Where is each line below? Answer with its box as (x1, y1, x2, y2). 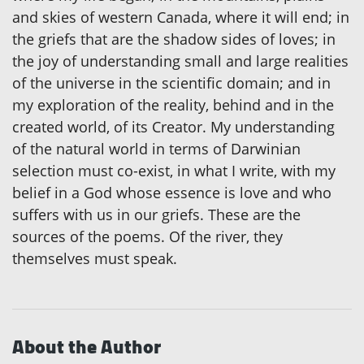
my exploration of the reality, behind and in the (12, 95, 334, 115)
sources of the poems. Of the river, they (12, 227, 283, 247)
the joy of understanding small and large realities (12, 51, 349, 71)
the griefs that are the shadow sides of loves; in (12, 29, 336, 50)
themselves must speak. (12, 249, 177, 269)
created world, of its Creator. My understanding (12, 117, 335, 137)
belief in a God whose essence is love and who (12, 183, 331, 203)
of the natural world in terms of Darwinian (12, 139, 301, 159)
